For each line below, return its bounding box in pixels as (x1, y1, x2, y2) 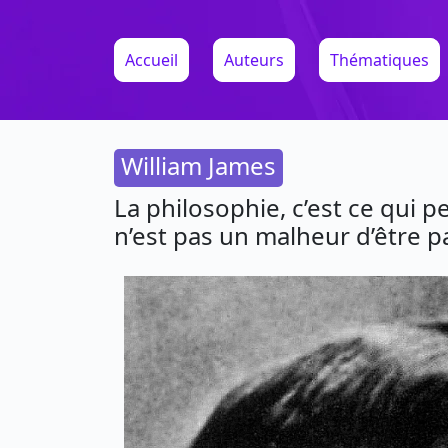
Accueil (125, 49, 178, 71)
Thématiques (330, 49, 429, 71)
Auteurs (224, 49, 284, 71)
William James (121, 149, 276, 182)
